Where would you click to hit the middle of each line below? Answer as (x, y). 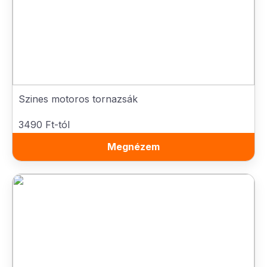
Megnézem (133, 147)
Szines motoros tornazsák (78, 99)
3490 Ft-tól (44, 125)
